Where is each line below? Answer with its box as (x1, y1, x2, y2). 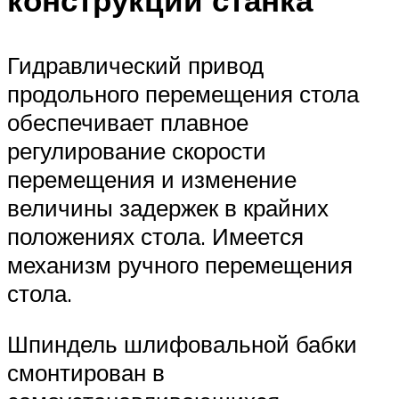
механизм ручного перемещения (7, 249, 353, 279)
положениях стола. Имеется (7, 221, 304, 250)
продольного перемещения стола (7, 78, 359, 108)
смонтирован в (7, 358, 165, 387)
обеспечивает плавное (7, 107, 248, 136)
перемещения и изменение (7, 164, 297, 193)
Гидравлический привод (7, 50, 264, 79)
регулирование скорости (7, 135, 266, 165)
